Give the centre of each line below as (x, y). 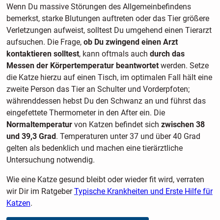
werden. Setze (183, 65)
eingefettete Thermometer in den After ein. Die (85, 112)
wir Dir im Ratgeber (40, 191)
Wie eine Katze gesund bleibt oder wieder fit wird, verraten (105, 179)
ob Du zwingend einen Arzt (130, 42)
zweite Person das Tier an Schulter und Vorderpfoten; (98, 89)
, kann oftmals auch (114, 54)
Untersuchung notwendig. (50, 160)
